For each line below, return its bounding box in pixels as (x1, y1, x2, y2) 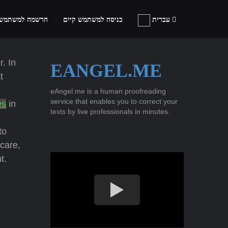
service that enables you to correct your (50, 97, 178, 105)
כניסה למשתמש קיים (63, 16, 123, 23)
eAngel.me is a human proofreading (50, 87, 166, 95)
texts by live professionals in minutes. (50, 107, 170, 116)
